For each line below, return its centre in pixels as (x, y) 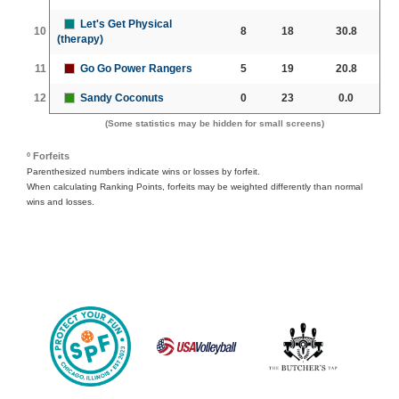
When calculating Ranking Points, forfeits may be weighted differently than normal (195, 186)
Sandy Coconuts (122, 98)
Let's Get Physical (126, 24)
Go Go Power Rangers (136, 68)
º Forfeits (48, 155)
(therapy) (80, 39)
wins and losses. (61, 201)
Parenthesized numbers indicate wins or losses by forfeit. (143, 171)
